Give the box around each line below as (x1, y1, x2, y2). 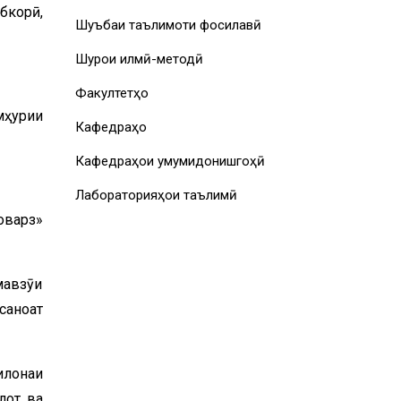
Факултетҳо (74, 85, 149, 101)
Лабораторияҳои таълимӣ (74, 187, 237, 203)
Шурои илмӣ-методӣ (74, 51, 203, 67)
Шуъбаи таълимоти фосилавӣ (74, 17, 261, 33)
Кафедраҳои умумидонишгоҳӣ (74, 153, 265, 169)
